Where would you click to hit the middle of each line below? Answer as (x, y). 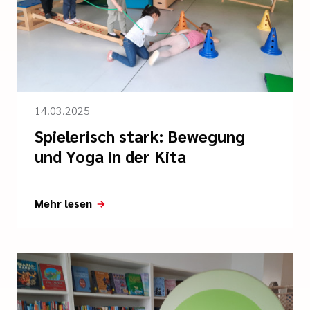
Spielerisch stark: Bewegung (140, 135)
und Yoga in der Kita (110, 155)
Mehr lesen (63, 203)
